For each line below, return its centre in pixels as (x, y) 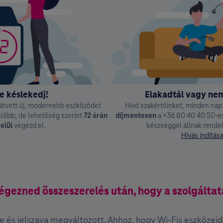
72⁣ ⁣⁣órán (95, 116)
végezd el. (29, 126)
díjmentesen (136, 116)
